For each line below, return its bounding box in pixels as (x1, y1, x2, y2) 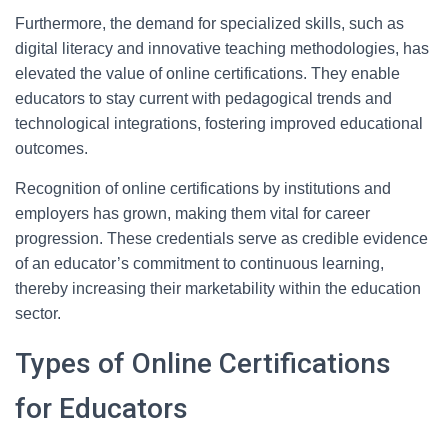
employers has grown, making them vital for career (15, 205, 370, 222)
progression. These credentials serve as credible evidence (15, 230, 428, 247)
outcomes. (15, 140, 88, 157)
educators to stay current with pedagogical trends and (15, 90, 392, 107)
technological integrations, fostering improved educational (15, 115, 423, 132)
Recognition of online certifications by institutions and (15, 180, 391, 197)
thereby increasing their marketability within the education (15, 280, 421, 297)
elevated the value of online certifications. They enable (15, 65, 400, 82)
